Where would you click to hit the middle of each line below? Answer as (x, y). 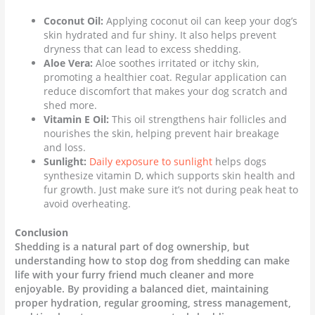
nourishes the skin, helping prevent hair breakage (162, 134)
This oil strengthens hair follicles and (198, 120)
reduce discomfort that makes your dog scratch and (166, 91)
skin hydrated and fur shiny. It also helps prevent (160, 35)
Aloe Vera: (69, 63)
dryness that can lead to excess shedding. (143, 49)
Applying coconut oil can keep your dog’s (201, 21)
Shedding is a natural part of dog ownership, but (133, 246)
